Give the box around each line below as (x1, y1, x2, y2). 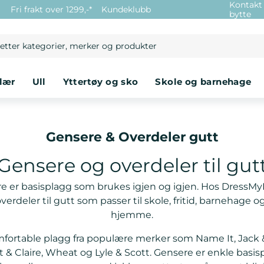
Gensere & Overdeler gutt (45, 129, 219, 146)
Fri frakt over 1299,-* (11, 4, 92, 15)
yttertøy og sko (68, 76, 138, 88)
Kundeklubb (101, 4, 151, 15)
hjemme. (111, 209, 153, 221)
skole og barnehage (161, 76, 252, 88)
